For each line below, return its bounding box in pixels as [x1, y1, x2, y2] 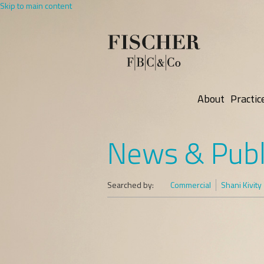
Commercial [170, 179, 211, 191]
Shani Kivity [221, 179, 262, 191]
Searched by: [107, 179, 154, 191]
